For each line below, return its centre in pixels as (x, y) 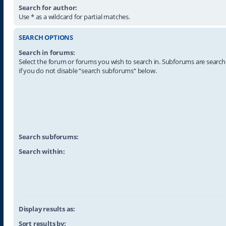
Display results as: (47, 209)
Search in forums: (47, 53)
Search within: (42, 152)
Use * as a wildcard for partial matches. (74, 16)
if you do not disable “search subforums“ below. (88, 71)
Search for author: (48, 7)
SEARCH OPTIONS (46, 37)
